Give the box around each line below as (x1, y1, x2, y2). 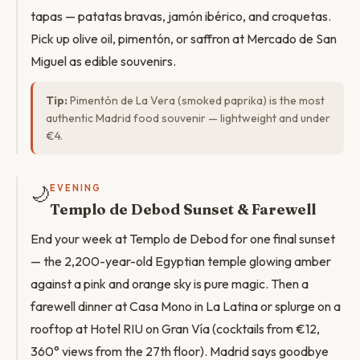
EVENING (50, 182, 101, 194)
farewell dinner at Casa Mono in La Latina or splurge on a (31, 298, 341, 314)
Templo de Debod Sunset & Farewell (50, 200, 316, 219)
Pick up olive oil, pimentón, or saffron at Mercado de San (31, 31, 337, 47)
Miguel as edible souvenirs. (31, 53, 176, 69)
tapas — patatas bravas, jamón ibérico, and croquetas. (31, 8, 331, 24)
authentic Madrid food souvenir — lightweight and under (46, 111, 330, 125)
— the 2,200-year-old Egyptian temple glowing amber (31, 253, 331, 269)
